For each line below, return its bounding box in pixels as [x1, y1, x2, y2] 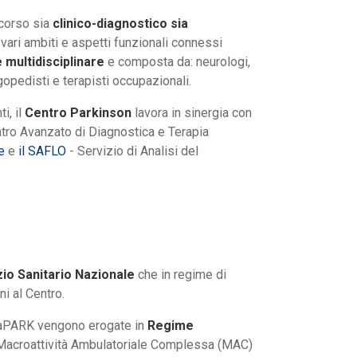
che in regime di [135, 267, 226, 283]
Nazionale [75, 267, 135, 283]
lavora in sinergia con [131, 105, 252, 121]
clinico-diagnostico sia [53, 16, 188, 32]
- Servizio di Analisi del [66, 143, 198, 159]
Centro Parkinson [25, 105, 131, 121]
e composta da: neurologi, [104, 54, 250, 70]
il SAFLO [18, 143, 66, 159]
